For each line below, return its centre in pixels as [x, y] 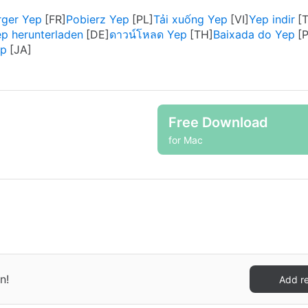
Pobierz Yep [98, 19]
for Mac [186, 140]
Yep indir [272, 19]
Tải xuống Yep [190, 19]
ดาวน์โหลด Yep [148, 34]
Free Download [218, 122]
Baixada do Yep [254, 34]
